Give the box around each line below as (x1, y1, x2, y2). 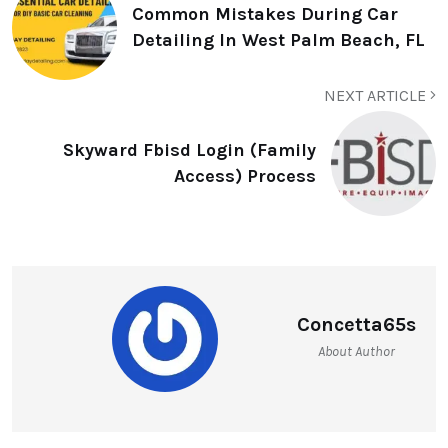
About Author (318, 342, 395, 360)
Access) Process (174, 165, 316, 187)
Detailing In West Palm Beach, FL (132, 29, 425, 51)
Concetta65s (297, 312, 416, 336)
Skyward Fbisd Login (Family (63, 139, 316, 161)
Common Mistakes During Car (132, 3, 398, 25)
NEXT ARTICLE (324, 85, 430, 105)
